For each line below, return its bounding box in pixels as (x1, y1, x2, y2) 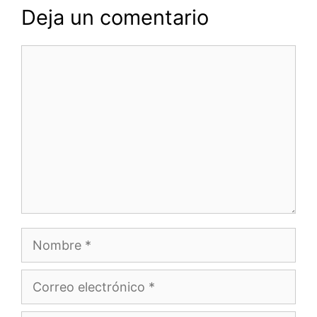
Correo (21, 272, 62, 287)
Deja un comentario (21, 4, 209, 30)
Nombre (21, 230, 69, 246)
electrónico (21, 294, 88, 310)
